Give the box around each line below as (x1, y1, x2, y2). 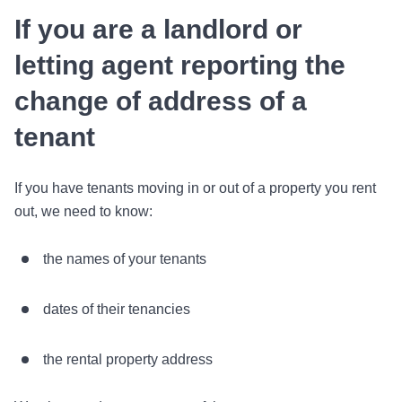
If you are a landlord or (14, 14, 302, 44)
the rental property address (43, 352, 213, 367)
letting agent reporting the (14, 50, 345, 80)
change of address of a (14, 86, 307, 116)
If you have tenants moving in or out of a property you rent (14, 180, 376, 196)
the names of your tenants (43, 251, 206, 267)
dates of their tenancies (43, 301, 190, 317)
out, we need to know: (14, 204, 153, 219)
